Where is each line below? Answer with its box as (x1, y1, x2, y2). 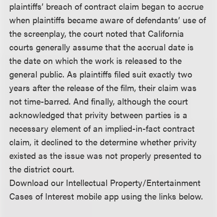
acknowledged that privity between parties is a (9, 108, 188, 121)
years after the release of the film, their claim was (9, 81, 197, 93)
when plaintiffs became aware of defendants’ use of (9, 13, 206, 26)
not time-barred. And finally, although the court (9, 94, 188, 107)
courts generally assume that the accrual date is (9, 40, 194, 53)
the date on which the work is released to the (9, 54, 182, 66)
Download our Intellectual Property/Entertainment (9, 176, 201, 188)
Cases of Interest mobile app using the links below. (9, 189, 206, 202)
